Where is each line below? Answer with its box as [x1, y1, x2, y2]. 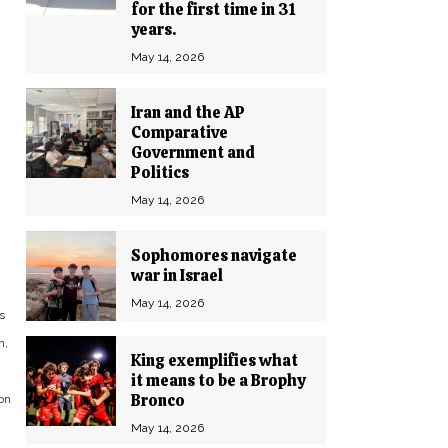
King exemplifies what [131, 350, 298, 371]
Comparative [131, 122, 228, 143]
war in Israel [131, 265, 223, 286]
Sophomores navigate [131, 245, 297, 266]
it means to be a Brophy [131, 370, 305, 391]
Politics [131, 162, 189, 183]
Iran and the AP [131, 102, 245, 123]
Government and [131, 142, 255, 163]
